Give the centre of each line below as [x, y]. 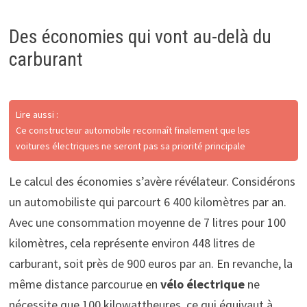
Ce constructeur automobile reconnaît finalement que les [133, 130]
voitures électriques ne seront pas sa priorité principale [130, 146]
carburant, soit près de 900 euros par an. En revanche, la [150, 263]
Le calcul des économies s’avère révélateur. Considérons [152, 181]
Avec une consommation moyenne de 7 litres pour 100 [147, 222]
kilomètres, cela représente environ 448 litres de [132, 243]
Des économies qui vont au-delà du [140, 36]
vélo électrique [202, 284]
